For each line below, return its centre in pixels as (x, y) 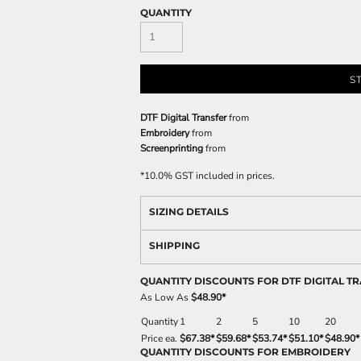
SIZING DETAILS (189, 211)
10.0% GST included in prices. (210, 175)
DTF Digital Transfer (183, 117)
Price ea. (159, 338)
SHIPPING (174, 245)
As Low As (166, 297)
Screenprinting (172, 148)
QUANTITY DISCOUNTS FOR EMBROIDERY (245, 351)
